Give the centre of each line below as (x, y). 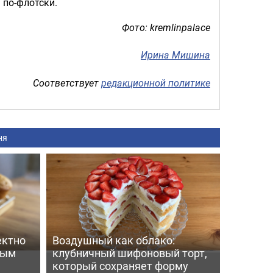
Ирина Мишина (175, 55)
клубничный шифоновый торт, (129, 253)
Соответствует (67, 83)
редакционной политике (156, 83)
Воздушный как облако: (113, 240)
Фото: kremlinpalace (166, 27)
